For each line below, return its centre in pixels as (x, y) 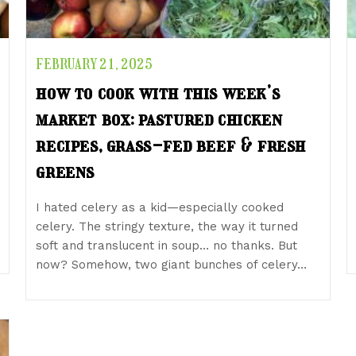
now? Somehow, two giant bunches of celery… (172, 264)
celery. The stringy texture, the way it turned (167, 226)
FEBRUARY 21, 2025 (95, 65)
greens (65, 172)
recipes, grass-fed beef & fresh (171, 145)
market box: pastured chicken (159, 119)
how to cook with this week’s (158, 93)
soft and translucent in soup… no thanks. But (167, 245)
